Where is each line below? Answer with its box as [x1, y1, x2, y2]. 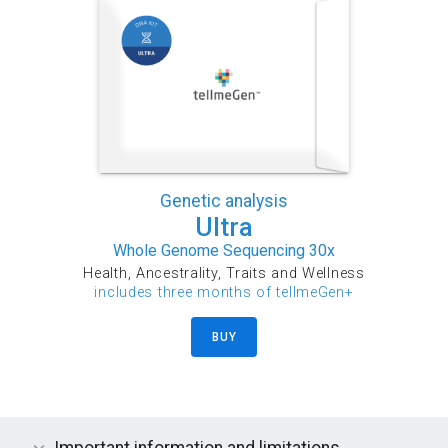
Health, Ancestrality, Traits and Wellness [83, 265, 365, 283]
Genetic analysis [160, 190, 288, 211]
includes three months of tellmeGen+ [94, 284, 354, 302]
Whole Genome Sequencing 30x [113, 241, 335, 261]
